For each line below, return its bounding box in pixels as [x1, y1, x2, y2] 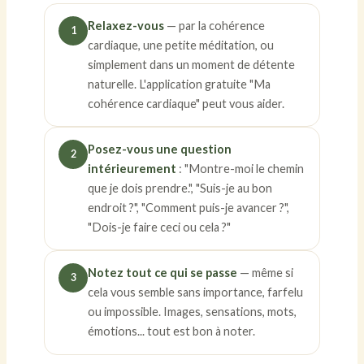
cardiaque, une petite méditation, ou [88, 38, 275, 53]
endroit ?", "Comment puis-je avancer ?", [88, 201, 290, 215]
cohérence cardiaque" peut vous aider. [88, 97, 285, 111]
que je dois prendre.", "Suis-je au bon [88, 181, 273, 196]
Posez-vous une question [88, 142, 232, 157]
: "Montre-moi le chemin [176, 162, 305, 176]
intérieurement [88, 162, 177, 176]
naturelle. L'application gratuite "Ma [88, 77, 271, 92]
